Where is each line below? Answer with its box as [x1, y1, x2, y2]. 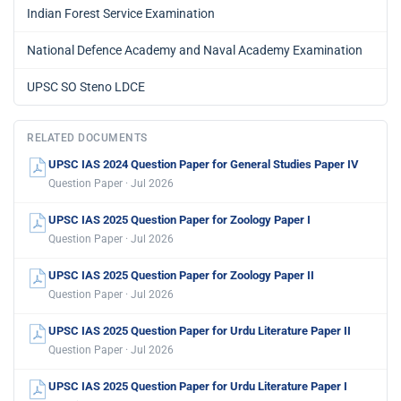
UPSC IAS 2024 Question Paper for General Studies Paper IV [48, 158, 359, 172]
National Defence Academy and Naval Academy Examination [27, 43, 363, 58]
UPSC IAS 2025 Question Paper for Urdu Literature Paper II [48, 324, 351, 338]
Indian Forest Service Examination [27, 6, 215, 21]
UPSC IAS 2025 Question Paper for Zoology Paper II [48, 269, 314, 283]
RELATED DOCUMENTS [27, 132, 148, 145]
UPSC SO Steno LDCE [27, 80, 145, 95]
